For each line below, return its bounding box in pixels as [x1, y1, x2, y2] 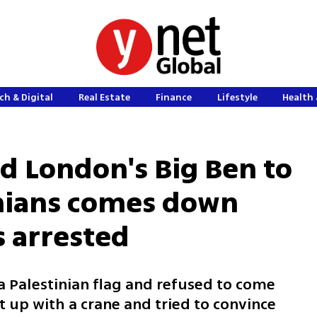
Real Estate [79, 91, 131, 104]
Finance [155, 91, 192, 104]
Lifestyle [217, 91, 258, 104]
